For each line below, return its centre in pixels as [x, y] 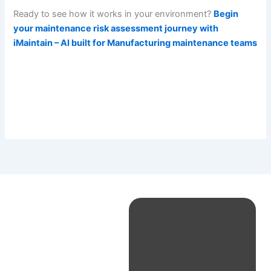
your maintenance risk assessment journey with [116, 28]
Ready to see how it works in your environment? [114, 14]
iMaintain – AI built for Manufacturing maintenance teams [135, 43]
